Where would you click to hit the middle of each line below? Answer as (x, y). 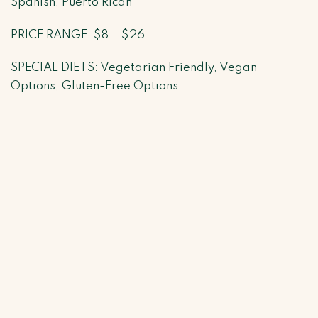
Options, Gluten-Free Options (94, 87)
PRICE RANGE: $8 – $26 (78, 35)
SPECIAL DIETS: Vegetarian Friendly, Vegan (134, 68)
